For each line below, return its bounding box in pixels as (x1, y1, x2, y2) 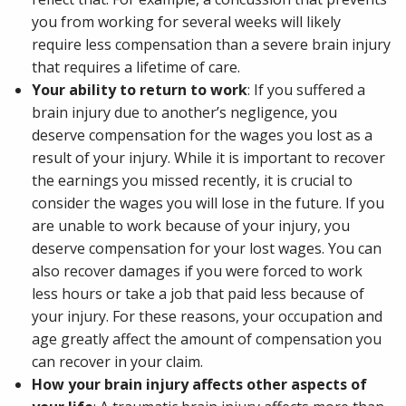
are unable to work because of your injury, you (32, 216, 351, 237)
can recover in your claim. (32, 352, 204, 372)
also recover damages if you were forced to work (32, 261, 363, 282)
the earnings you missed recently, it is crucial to (32, 170, 353, 191)
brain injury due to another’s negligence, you (32, 102, 338, 123)
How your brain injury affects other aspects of (32, 374, 368, 395)
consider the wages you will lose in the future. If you (32, 193, 385, 214)
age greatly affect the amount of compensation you (32, 329, 382, 350)
